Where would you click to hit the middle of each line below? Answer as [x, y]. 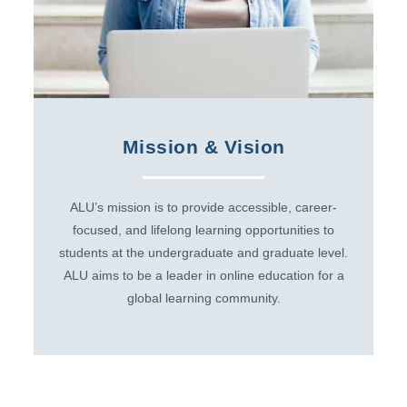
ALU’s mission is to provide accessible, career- [203, 207]
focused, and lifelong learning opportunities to [203, 230]
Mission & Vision [203, 147]
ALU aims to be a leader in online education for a [203, 275]
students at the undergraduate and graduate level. [203, 253]
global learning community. [203, 298]
